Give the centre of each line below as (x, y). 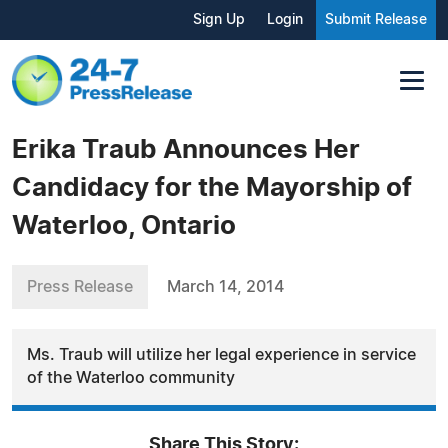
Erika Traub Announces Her (186, 149)
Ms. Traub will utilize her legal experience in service (221, 354)
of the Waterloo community (131, 377)
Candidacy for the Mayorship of (212, 187)
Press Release (80, 286)
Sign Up (219, 20)
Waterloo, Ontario (124, 225)
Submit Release (376, 20)
